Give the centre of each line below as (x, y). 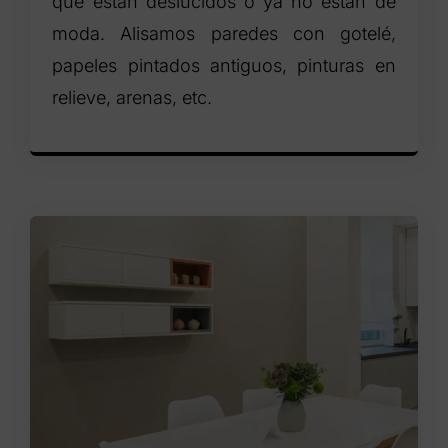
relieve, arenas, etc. (132, 97)
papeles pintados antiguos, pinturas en (224, 65)
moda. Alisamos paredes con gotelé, (224, 33)
